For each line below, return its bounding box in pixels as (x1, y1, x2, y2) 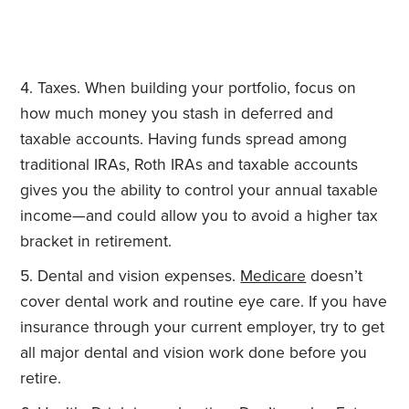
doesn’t (306, 267, 363, 287)
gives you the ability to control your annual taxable (20, 181, 379, 201)
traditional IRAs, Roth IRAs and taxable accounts (20, 155, 359, 175)
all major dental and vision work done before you (20, 343, 368, 363)
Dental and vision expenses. (37, 267, 241, 287)
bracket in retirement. (20, 232, 173, 252)
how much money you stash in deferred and (20, 104, 334, 124)
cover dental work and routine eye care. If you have (20, 292, 388, 312)
